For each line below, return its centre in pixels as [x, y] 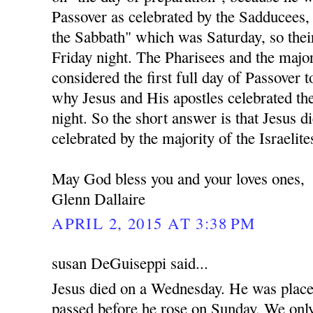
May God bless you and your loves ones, [179, 179]
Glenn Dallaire [99, 199]
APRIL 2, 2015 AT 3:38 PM [154, 223]
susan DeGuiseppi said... [130, 263]
